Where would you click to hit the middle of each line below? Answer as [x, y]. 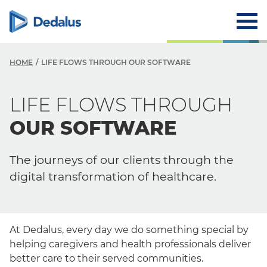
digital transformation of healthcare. [113, 176]
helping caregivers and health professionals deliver [130, 244]
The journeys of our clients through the [122, 160]
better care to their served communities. [106, 258]
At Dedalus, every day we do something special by [129, 230]
